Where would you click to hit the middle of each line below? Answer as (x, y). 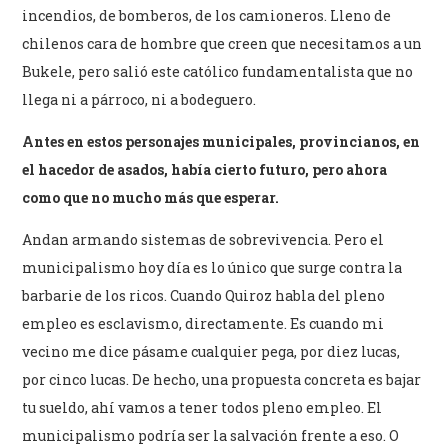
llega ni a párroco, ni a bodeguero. (139, 99)
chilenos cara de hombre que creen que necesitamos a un (222, 43)
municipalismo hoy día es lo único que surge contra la (212, 267)
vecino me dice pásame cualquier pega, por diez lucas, (211, 351)
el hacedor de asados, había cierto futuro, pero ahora (205, 169)
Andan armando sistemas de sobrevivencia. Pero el (203, 239)
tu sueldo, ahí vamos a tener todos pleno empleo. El (202, 407)
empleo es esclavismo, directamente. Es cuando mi (203, 323)
